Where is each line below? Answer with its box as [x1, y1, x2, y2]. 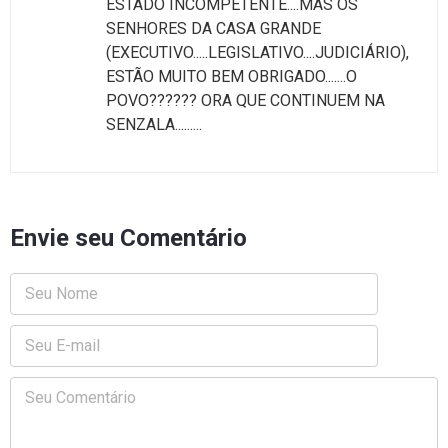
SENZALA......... [106, 114, 202, 134]
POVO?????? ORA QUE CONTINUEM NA [106, 90, 385, 110]
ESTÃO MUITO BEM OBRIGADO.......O [106, 66, 357, 86]
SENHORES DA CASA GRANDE [106, 18, 321, 38]
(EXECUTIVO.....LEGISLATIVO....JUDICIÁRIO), [106, 42, 409, 62]
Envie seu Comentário [10, 223, 247, 252]
